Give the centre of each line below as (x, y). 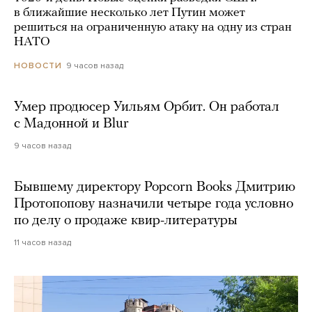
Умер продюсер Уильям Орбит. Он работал (147, 108)
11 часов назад (42, 243)
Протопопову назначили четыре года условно (154, 204)
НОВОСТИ (38, 66)
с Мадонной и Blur (71, 124)
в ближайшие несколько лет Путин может (130, 13)
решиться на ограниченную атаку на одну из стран (153, 27)
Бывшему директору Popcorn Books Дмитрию (155, 188)
